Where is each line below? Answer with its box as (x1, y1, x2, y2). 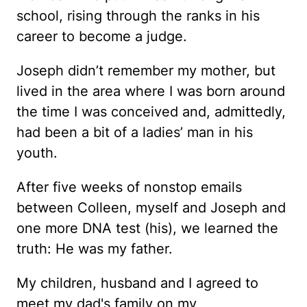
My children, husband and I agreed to (16, 275, 258, 291)
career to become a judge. (16, 28, 187, 45)
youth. (16, 145, 58, 161)
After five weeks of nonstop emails (16, 179, 242, 195)
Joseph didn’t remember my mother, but (16, 62, 275, 79)
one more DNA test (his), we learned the (16, 220, 278, 236)
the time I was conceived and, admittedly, (16, 103, 286, 120)
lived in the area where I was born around (16, 83, 285, 99)
